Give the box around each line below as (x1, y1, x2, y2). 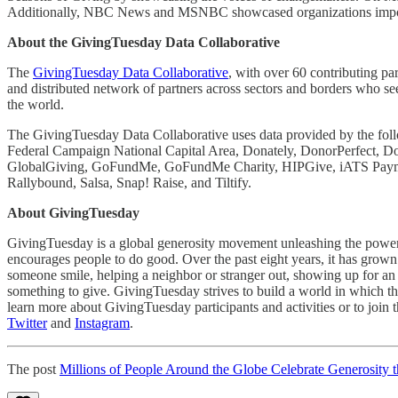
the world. (7, 96, 64, 112)
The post (7, 361, 60, 377)
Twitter (7, 314, 47, 330)
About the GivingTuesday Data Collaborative (7, 34, 280, 50)
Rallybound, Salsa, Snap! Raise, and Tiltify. (7, 174, 251, 190)
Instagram (75, 314, 130, 330)
